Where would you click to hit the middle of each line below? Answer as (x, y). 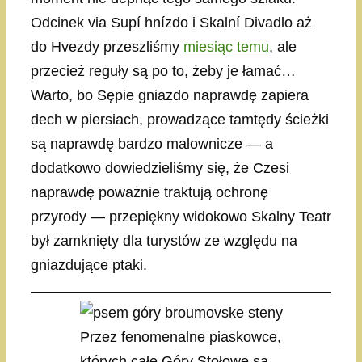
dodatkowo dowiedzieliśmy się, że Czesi (160, 168)
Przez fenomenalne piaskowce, (180, 337)
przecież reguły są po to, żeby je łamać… (163, 72)
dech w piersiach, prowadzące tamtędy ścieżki (180, 120)
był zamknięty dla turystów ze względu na (164, 241)
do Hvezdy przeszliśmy (107, 47)
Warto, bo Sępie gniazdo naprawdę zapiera (170, 96)
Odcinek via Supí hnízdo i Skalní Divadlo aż (171, 23)
